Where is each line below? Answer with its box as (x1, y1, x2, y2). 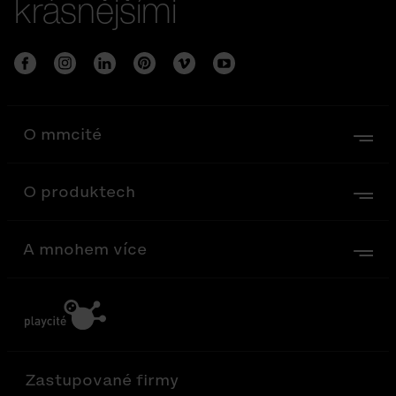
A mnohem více (23, 238, 147, 261)
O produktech (23, 180, 135, 203)
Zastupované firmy (25, 369, 179, 392)
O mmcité (23, 123, 102, 146)
